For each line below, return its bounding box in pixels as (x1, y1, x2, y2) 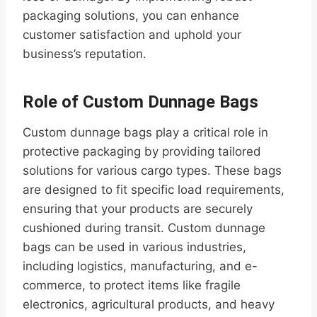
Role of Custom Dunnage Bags (23, 92, 258, 113)
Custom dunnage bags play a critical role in (23, 125, 268, 140)
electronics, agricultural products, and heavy (23, 297, 275, 312)
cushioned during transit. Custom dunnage (23, 221, 265, 236)
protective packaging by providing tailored (23, 144, 261, 159)
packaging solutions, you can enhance (23, 8, 239, 23)
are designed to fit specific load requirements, (23, 183, 284, 197)
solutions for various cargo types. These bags (23, 163, 282, 178)
